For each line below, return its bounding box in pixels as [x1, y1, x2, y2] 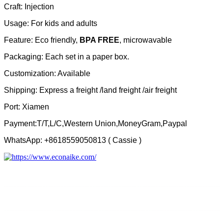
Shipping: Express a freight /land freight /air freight [4, 86, 177, 95]
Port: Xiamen [4, 103, 49, 111]
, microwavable [119, 36, 172, 45]
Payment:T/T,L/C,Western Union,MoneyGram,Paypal [4, 119, 187, 128]
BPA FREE [80, 36, 119, 45]
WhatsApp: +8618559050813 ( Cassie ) [4, 136, 141, 145]
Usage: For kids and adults [4, 19, 97, 28]
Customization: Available [4, 69, 90, 78]
